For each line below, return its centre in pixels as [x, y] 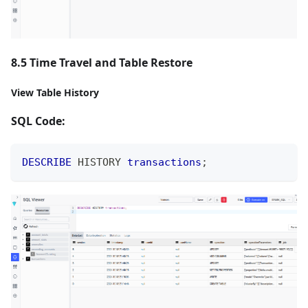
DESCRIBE [47, 163]
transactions [164, 163]
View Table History [55, 93]
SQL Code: [38, 121]
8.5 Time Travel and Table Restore [102, 63]
